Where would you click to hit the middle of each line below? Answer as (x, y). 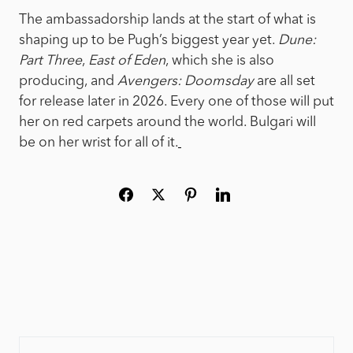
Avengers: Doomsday (186, 82)
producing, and (68, 82)
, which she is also (220, 61)
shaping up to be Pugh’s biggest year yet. (149, 41)
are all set (284, 82)
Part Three (50, 61)
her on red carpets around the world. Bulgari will (167, 123)
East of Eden (127, 61)
